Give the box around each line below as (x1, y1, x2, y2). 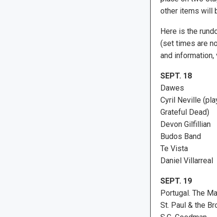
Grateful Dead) (160, 107, 209, 117)
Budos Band (160, 131, 201, 141)
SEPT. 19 (160, 176, 192, 186)
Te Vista (160, 143, 188, 153)
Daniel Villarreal (160, 155, 213, 165)
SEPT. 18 (160, 71, 192, 80)
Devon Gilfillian (160, 119, 211, 129)
